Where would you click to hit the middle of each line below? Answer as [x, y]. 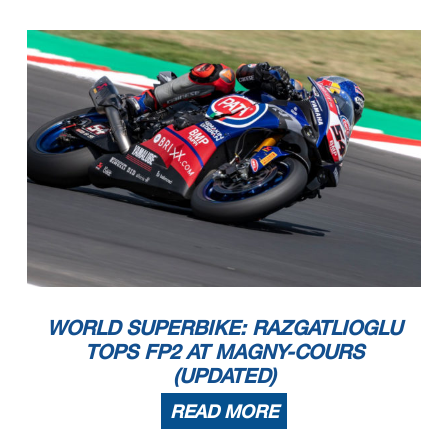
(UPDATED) [224, 374]
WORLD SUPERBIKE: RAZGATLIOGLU [224, 326]
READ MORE [224, 410]
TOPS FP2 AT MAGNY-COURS [224, 350]
